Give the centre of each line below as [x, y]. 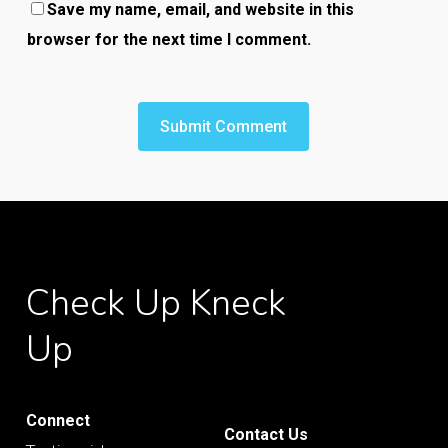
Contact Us [265, 434]
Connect [57, 421]
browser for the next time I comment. [168, 39]
